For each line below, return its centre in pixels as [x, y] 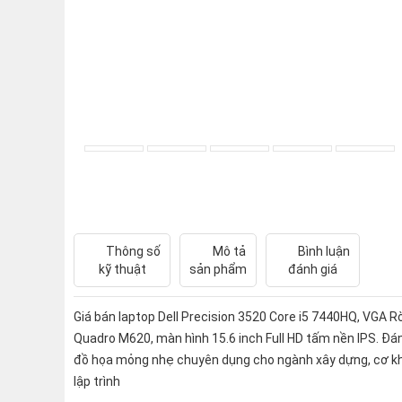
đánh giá [313, 270]
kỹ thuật [122, 270]
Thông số [132, 251]
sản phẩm [218, 270]
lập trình [97, 382]
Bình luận [323, 251]
